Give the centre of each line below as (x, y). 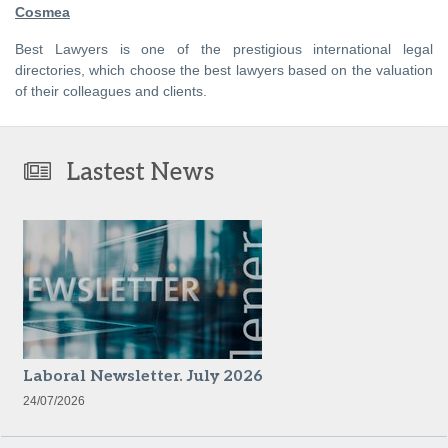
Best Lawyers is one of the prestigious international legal (224, 49)
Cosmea (42, 12)
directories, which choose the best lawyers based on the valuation (224, 70)
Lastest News (140, 173)
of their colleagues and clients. (111, 91)
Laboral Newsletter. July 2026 (143, 377)
